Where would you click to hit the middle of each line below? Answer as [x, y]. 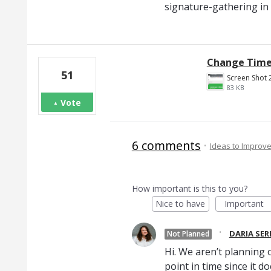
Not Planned [188, 234]
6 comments [166, 146]
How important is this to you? [189, 189]
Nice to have [181, 204]
